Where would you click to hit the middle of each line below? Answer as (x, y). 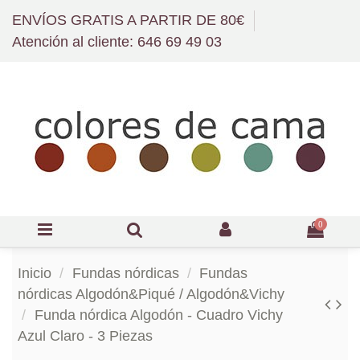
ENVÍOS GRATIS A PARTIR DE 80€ (130, 20)
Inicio (35, 274)
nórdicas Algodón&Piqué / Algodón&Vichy (151, 295)
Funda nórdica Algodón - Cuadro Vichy (158, 315)
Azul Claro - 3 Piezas (85, 336)
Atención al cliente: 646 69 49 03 (117, 42)
